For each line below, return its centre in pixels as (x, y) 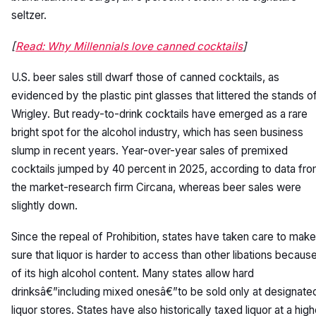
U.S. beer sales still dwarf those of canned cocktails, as (145, 77)
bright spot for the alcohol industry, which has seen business (157, 132)
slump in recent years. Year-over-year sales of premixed (150, 151)
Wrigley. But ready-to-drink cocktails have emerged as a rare (159, 114)
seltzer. (29, 15)
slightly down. (44, 206)
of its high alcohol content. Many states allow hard (133, 273)
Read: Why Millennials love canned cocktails (129, 46)
